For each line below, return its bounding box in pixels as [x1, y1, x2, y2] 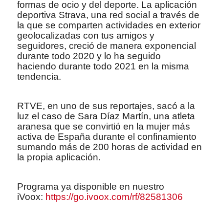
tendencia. [17, 71, 64, 82]
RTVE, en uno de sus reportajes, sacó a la [17, 100, 195, 111]
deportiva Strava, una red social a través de [17, 9, 199, 20]
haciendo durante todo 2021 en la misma [17, 61, 189, 71]
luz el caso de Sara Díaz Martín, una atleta [17, 110, 195, 121]
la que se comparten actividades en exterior [17, 20, 200, 30]
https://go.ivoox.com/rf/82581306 [45, 191, 183, 202]
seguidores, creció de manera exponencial [17, 40, 196, 51]
